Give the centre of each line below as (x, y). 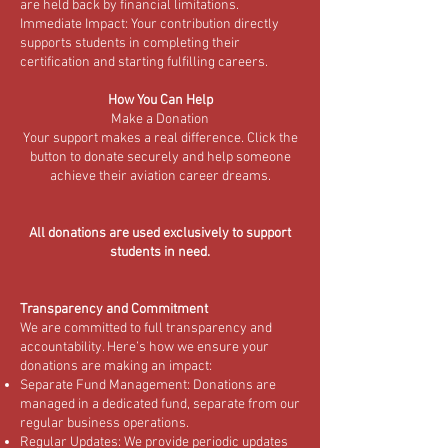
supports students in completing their (130, 43)
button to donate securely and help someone (160, 157)
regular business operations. (104, 423)
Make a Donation (160, 119)
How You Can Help (160, 100)
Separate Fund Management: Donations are (148, 385)
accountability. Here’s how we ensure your (144, 347)
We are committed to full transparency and (146, 328)
